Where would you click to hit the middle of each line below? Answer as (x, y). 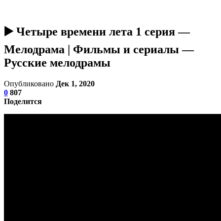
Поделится (23, 101)
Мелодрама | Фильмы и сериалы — (99, 49)
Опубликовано (30, 83)
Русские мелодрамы (57, 62)
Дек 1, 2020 (75, 83)
